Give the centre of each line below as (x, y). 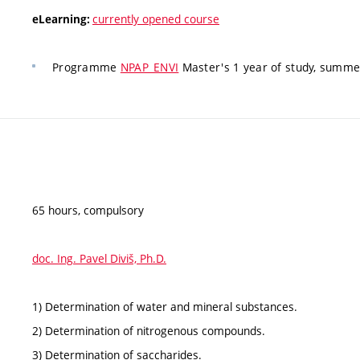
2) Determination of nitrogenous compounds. (149, 330)
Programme (86, 67)
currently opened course (156, 19)
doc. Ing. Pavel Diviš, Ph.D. (99, 258)
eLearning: (62, 19)
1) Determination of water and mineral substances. (165, 306)
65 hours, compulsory (88, 210)
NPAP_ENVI (149, 67)
